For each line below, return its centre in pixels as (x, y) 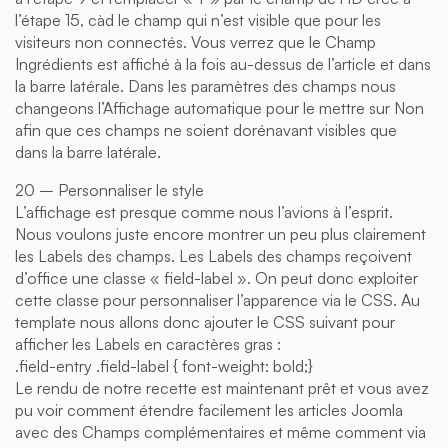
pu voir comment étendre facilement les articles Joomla (209, 409)
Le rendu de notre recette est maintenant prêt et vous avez (222, 387)
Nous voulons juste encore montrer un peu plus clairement (220, 233)
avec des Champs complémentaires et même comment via (220, 431)
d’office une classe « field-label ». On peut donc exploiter (216, 277)
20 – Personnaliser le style (109, 189)
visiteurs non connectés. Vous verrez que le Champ (195, 41)
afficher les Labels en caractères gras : (148, 343)
